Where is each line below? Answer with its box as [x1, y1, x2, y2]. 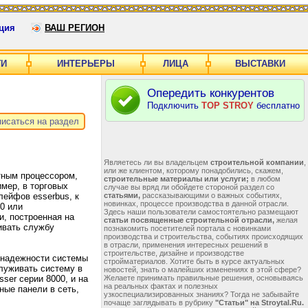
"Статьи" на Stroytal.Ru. [215, 298, 304, 307]
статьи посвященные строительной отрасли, [104, 216, 274, 224]
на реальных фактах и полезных [104, 282, 218, 290]
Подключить [147, 100, 201, 111]
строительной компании [210, 158, 304, 166]
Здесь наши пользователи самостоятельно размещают [104, 208, 298, 216]
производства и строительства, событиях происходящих [104, 232, 303, 241]
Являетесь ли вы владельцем [104, 158, 210, 166]
